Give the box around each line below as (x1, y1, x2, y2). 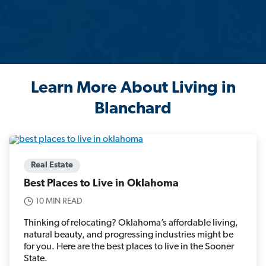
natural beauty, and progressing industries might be (24, 230, 233, 240)
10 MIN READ (36, 197, 83, 206)
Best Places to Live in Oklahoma (24, 178, 179, 189)
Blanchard (94, 101, 172, 118)
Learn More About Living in (30, 80, 236, 97)
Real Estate (31, 160, 73, 170)
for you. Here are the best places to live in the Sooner (24, 242, 234, 252)
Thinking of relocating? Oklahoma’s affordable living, (24, 218, 238, 228)
